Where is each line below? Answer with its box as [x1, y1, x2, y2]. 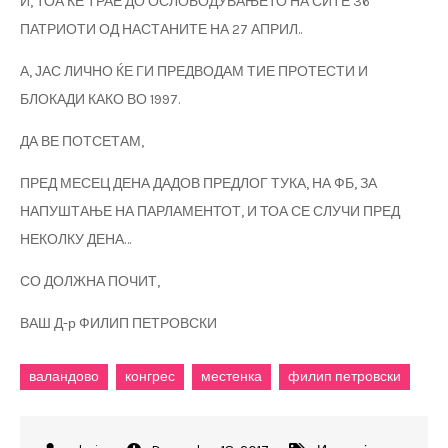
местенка [201, 368, 262, 386]
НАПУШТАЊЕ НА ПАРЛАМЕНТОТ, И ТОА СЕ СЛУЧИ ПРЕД [20, 203, 400, 221]
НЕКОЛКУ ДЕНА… [20, 231, 131, 249]
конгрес [125, 368, 175, 386]
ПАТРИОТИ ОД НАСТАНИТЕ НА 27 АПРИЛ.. [20, 21, 302, 39]
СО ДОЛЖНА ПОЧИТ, [20, 273, 160, 291]
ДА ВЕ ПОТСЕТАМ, [20, 133, 144, 151]
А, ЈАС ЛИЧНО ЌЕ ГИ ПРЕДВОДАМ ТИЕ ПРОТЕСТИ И [20, 63, 368, 81]
